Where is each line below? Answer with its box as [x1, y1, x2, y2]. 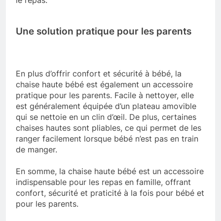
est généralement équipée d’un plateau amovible [16, 101, 196, 111]
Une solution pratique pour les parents [16, 25, 191, 37]
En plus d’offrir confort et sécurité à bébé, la [16, 68, 182, 78]
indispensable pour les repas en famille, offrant [16, 177, 191, 187]
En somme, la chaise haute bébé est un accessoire [16, 166, 204, 176]
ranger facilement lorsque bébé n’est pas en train [16, 133, 198, 144]
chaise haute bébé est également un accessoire [16, 79, 193, 89]
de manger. [16, 144, 57, 154]
